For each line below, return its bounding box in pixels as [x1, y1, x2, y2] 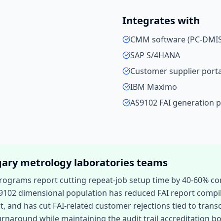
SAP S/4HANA [130, 50, 180, 61]
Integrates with [122, 14, 200, 27]
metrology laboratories [20, 156, 134, 169]
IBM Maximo [130, 81, 177, 92]
